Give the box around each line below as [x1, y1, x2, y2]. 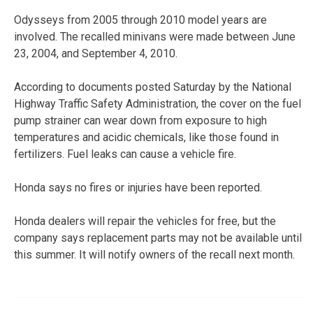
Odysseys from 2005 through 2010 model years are [14, 13, 267, 27]
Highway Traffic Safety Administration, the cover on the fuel [14, 96, 301, 110]
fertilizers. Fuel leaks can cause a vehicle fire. [14, 147, 236, 161]
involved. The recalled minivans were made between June [14, 29, 296, 43]
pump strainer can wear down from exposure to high [14, 113, 267, 127]
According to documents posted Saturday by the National [14, 80, 291, 94]
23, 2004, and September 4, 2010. [14, 46, 177, 60]
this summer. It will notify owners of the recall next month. [14, 247, 295, 261]
